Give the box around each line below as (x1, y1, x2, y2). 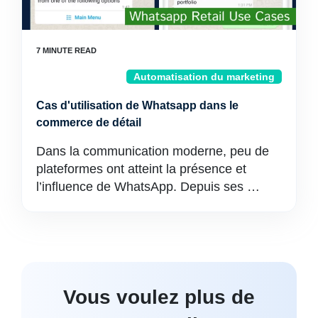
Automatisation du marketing (133, 71, 275, 82)
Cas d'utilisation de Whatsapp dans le (36, 99, 238, 111)
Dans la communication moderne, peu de (36, 144, 269, 158)
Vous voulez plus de (63, 286, 255, 308)
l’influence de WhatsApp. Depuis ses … (36, 180, 260, 194)
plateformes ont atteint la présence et (36, 162, 246, 176)
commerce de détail (36, 116, 141, 128)
